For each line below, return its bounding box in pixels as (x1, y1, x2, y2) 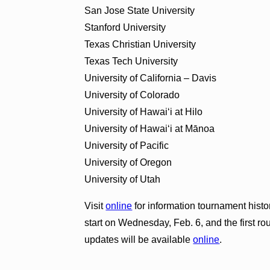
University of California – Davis (84, 72, 217, 83)
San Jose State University (84, 5, 195, 16)
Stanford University (84, 22, 166, 33)
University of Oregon (84, 157, 172, 168)
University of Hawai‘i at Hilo (84, 106, 203, 117)
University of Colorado (84, 89, 180, 100)
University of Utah (84, 174, 161, 184)
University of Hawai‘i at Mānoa (84, 123, 215, 134)
